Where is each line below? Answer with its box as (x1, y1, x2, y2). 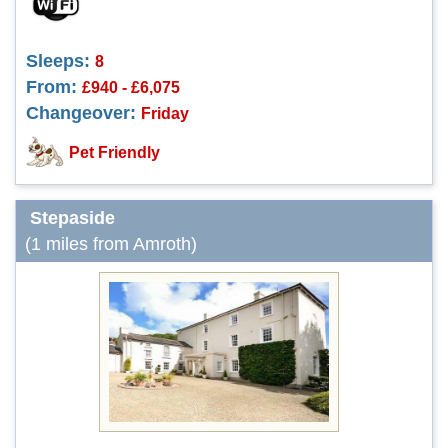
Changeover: (26, 103, 136, 123)
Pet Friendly (69, 143, 160, 162)
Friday (141, 104, 189, 122)
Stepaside (30, 208, 115, 228)
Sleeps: (26, 51, 90, 71)
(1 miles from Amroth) (25, 234, 197, 254)
